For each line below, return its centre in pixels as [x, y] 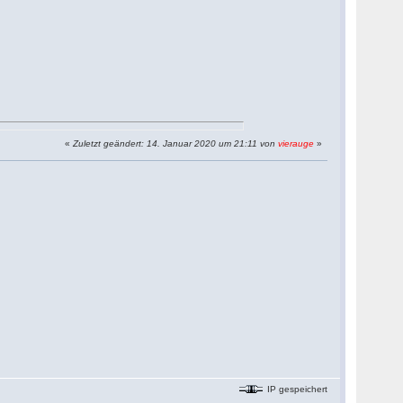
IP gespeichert [296, 389]
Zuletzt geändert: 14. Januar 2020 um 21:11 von [176, 143]
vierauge [296, 143]
